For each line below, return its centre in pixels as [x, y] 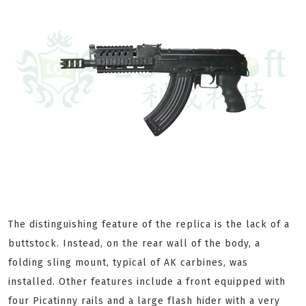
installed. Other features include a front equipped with [147, 282]
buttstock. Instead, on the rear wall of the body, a [134, 244]
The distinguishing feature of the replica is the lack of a [149, 224]
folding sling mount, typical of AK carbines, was [128, 263]
